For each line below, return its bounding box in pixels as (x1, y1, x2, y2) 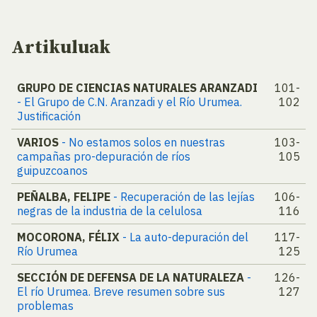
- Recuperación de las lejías (113, 190, 255, 204)
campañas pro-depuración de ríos (17, 149, 190, 164)
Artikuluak (11, 36, 110, 60)
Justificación (17, 109, 81, 124)
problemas (17, 299, 74, 313)
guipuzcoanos (17, 163, 88, 178)
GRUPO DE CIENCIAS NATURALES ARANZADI (17, 81, 258, 96)
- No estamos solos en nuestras (62, 135, 225, 150)
